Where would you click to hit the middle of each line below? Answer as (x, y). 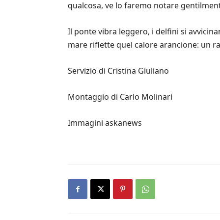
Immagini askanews (105, 123)
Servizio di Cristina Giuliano (118, 71)
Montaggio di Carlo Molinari (120, 97)
